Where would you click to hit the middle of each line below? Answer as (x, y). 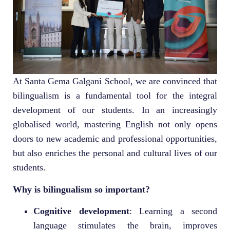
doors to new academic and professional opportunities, (115, 139)
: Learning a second (173, 211)
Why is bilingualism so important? (81, 189)
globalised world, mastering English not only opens (115, 124)
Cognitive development (81, 211)
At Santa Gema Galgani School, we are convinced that (115, 81)
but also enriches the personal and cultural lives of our (115, 153)
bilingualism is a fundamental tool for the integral (115, 96)
